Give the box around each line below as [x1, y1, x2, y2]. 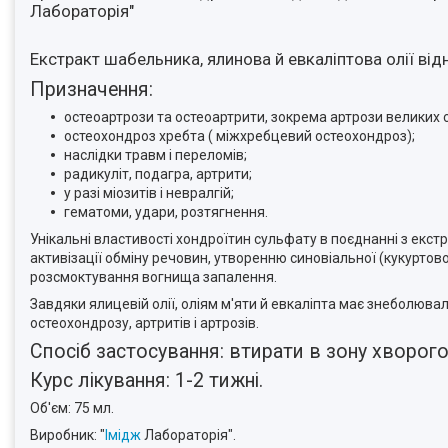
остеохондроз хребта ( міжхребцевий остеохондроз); [64, 128, 415, 144]
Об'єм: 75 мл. [30, 399, 114, 416]
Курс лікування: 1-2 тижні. [30, 368, 263, 392]
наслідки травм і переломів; [64, 147, 247, 163]
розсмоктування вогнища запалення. [30, 269, 277, 285]
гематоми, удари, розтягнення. [64, 204, 268, 220]
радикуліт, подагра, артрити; [64, 166, 252, 182]
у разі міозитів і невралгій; [64, 185, 234, 201]
